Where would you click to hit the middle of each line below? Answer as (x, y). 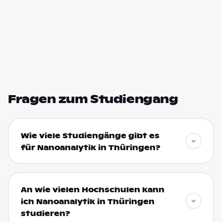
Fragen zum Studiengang (93, 99)
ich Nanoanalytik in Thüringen (87, 201)
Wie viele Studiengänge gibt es (90, 136)
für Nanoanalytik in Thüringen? (90, 147)
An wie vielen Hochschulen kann (92, 190)
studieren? (45, 213)
